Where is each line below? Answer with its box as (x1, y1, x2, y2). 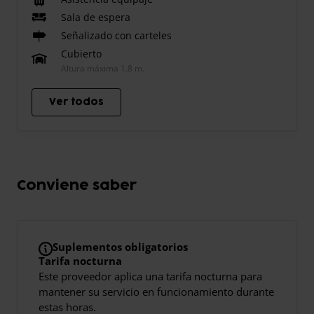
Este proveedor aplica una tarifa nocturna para (39, 269, 262, 284)
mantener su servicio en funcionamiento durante (39, 285, 274, 299)
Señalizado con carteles (61, 29, 172, 43)
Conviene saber (17, 179, 137, 193)
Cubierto (61, 47, 102, 61)
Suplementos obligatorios (53, 240, 188, 254)
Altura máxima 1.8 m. (61, 62, 144, 75)
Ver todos (49, 97, 104, 107)
